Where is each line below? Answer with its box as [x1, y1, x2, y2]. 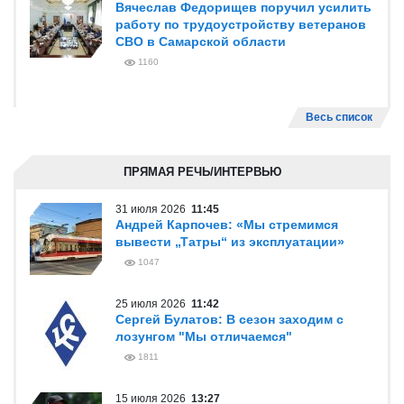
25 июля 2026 [115, 298, 191, 310]
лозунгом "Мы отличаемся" [115, 329, 292, 344]
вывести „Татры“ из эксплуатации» [115, 234, 344, 249]
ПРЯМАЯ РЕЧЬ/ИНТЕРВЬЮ [123, 165, 281, 179]
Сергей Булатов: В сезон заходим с [115, 312, 344, 326]
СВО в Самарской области [115, 34, 286, 49]
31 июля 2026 [115, 203, 191, 216]
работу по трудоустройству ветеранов [115, 17, 366, 32]
